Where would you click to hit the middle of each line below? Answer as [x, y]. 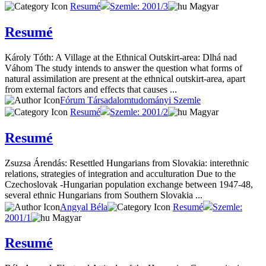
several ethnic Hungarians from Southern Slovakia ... [104, 195]
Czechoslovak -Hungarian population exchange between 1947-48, [129, 184]
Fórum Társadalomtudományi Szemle [130, 100]
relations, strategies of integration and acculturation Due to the [120, 173]
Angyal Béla [84, 207]
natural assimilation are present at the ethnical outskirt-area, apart [125, 78]
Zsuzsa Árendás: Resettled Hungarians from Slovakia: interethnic [127, 163]
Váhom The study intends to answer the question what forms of [123, 68]
